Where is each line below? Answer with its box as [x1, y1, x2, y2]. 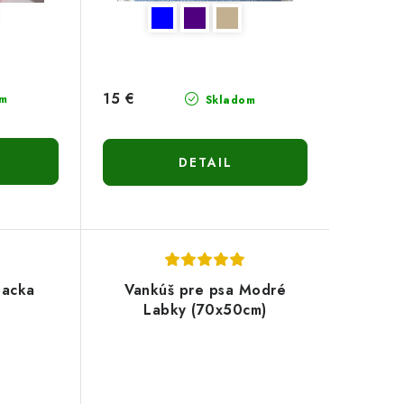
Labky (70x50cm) [143, 298, 267, 320]
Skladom [201, 91, 256, 108]
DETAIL [178, 152, 233, 171]
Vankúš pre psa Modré [124, 279, 287, 300]
